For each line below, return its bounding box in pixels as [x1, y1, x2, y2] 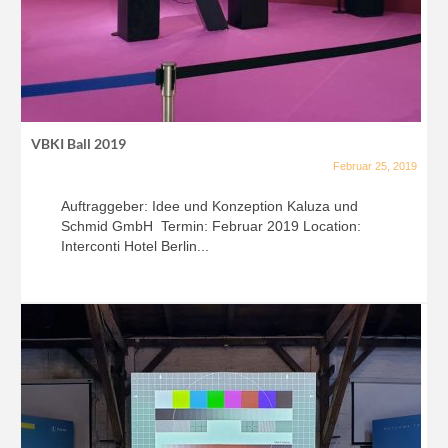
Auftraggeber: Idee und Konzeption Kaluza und [61, 198, 358, 214]
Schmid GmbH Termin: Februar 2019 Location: [61, 218, 361, 234]
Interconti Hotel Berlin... [61, 238, 209, 254]
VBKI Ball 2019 [31, 135, 126, 152]
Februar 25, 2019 [333, 160, 417, 172]
